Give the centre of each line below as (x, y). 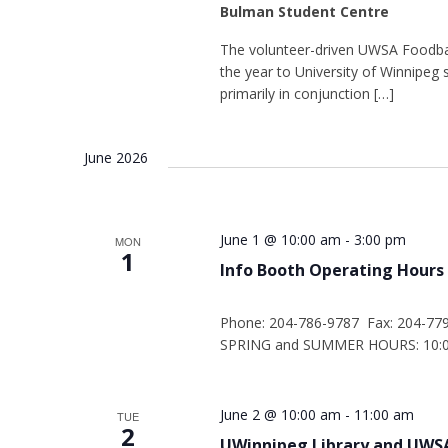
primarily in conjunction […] (306, 93)
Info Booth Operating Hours (331, 270)
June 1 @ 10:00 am (280, 239)
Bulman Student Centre (304, 11)
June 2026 (116, 157)
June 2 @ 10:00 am (280, 414)
